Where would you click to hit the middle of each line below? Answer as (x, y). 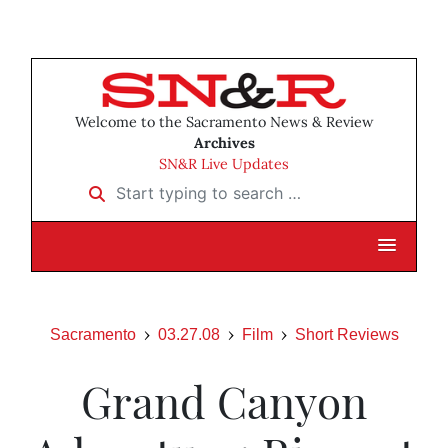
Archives (224, 143)
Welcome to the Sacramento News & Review (224, 122)
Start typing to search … (168, 186)
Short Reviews (346, 335)
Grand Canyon (224, 401)
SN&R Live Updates (224, 164)
